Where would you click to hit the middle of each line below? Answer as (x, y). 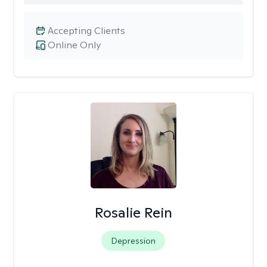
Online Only (74, 45)
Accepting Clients (86, 31)
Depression (133, 241)
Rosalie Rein (133, 212)
